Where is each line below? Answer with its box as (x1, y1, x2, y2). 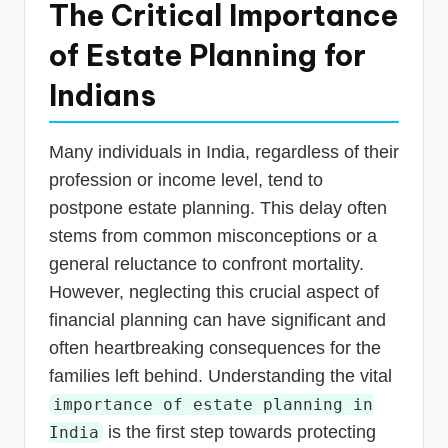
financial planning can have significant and (49, 309, 386, 330)
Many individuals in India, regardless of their (49, 141, 399, 162)
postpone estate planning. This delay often (49, 197, 387, 218)
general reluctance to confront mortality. (49, 253, 364, 274)
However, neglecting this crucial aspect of (49, 281, 379, 302)
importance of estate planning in (52, 394, 373, 414)
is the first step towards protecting (102, 421, 376, 442)
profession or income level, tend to (49, 169, 323, 190)
